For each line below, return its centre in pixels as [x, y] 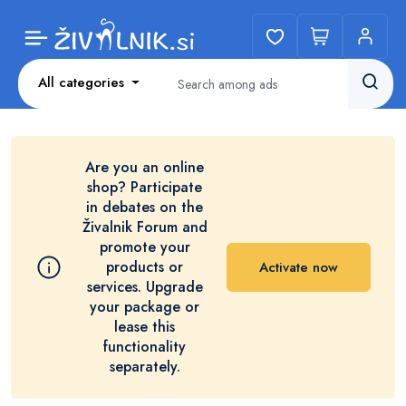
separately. [145, 367]
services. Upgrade [145, 287]
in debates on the [145, 207]
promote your [145, 247]
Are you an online [145, 167]
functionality [145, 347]
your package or [145, 307]
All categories [81, 83]
